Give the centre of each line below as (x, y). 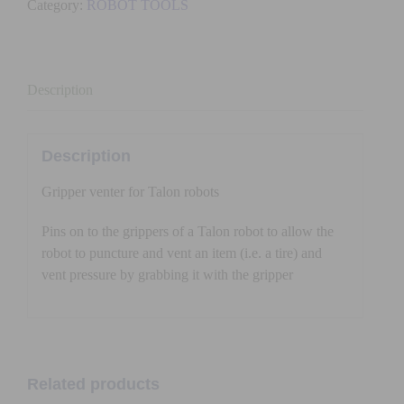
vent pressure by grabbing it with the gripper (167, 274)
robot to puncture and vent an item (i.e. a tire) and (181, 252)
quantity (104, 34)
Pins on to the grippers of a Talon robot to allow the (187, 231)
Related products (93, 384)
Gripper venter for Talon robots (130, 191)
